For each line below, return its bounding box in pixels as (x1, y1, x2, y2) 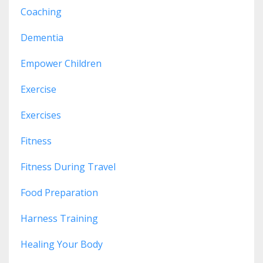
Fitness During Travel (21, 160, 116, 173)
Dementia (21, 31, 63, 44)
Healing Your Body (21, 237, 103, 251)
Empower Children (21, 56, 102, 70)
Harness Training (21, 211, 98, 225)
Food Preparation (21, 186, 98, 199)
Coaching (21, 5, 62, 18)
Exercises (21, 108, 61, 122)
